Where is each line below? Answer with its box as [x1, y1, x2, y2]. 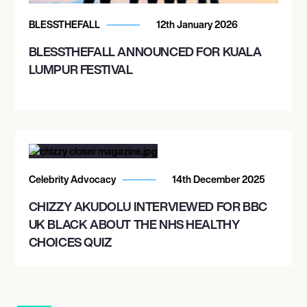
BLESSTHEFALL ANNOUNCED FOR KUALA [28, 42, 262, 60]
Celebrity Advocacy [28, 171, 118, 186]
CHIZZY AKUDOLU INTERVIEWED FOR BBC [28, 197, 267, 215]
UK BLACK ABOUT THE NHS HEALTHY [28, 214, 240, 233]
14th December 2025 [169, 171, 265, 186]
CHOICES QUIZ [28, 232, 112, 251]
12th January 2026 [153, 16, 238, 32]
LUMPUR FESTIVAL [28, 60, 133, 78]
